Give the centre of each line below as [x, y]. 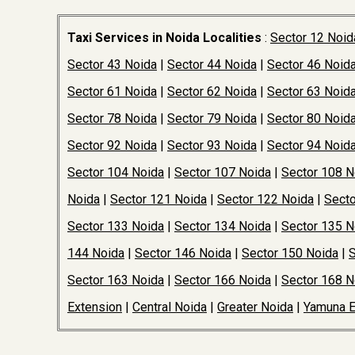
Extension [95, 307]
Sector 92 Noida [112, 145]
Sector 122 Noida [265, 199]
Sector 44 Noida [212, 65]
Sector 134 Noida [223, 226]
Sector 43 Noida [112, 65]
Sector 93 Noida [212, 145]
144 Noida [96, 253]
